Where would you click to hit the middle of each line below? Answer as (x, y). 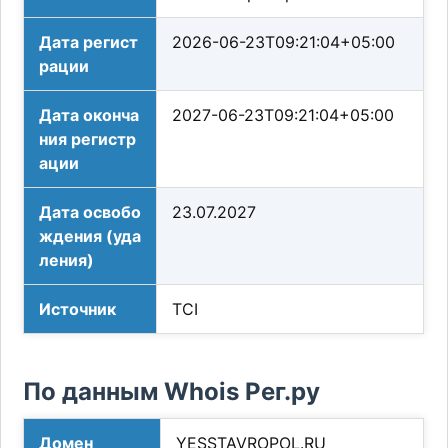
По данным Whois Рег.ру (172, 392)
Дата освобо (90, 212)
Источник (78, 309)
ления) (67, 260)
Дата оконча (89, 115)
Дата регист (89, 42)
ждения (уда (90, 236)
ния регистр (88, 139)
